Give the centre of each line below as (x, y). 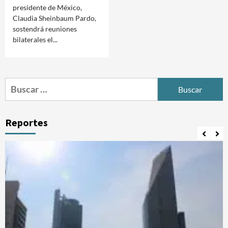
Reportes (26, 122)
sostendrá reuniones (45, 29)
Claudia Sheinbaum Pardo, (54, 18)
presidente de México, (47, 7)
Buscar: (20, 84)
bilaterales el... (35, 39)
